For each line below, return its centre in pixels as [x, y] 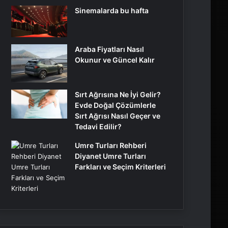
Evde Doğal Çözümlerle [115, 105]
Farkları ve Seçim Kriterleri [120, 167]
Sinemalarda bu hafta [112, 11]
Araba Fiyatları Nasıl [109, 49]
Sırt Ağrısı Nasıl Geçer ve [118, 116]
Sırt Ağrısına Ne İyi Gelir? [118, 95]
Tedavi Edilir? [98, 127]
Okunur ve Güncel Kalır [115, 60]
